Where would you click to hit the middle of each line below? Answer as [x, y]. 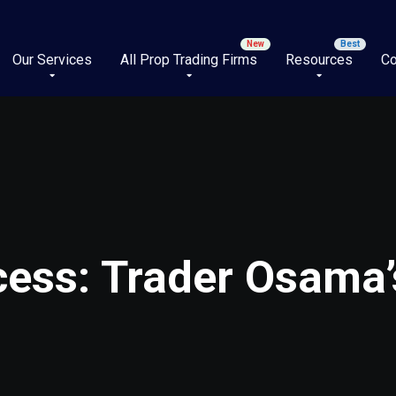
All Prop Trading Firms [189, 60]
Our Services [52, 60]
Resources [319, 60]
